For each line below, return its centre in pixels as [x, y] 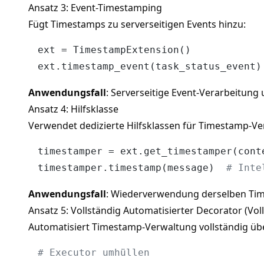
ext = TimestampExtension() [114, 49]
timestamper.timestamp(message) [132, 167]
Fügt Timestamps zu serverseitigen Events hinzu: [137, 24]
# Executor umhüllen [94, 252]
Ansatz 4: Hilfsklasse [73, 109]
